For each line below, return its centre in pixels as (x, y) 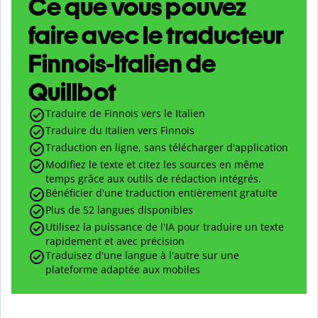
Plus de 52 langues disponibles (119, 210)
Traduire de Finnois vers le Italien (125, 114)
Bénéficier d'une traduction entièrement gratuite (161, 193)
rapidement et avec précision (115, 241)
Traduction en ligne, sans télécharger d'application (167, 148)
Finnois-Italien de (122, 64)
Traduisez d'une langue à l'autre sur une (142, 256)
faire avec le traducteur (156, 35)
